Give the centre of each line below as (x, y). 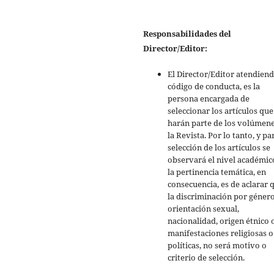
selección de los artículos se (219, 148)
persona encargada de (209, 99)
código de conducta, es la (214, 87)
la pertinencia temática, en (217, 172)
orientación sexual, (203, 209)
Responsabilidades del (187, 34)
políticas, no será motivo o (217, 246)
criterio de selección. (206, 258)
